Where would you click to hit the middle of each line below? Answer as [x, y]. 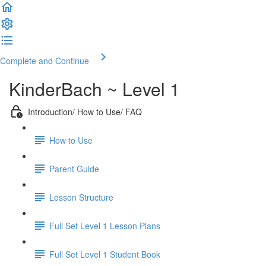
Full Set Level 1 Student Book [105, 254]
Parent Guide [74, 168]
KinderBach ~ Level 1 [94, 89]
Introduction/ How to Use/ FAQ [85, 111]
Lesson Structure [81, 197]
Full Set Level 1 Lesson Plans [105, 225]
